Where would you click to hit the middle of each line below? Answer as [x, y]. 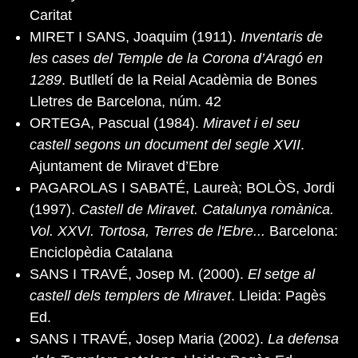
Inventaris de [280, 36]
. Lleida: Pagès [278, 295]
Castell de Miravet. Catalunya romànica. [207, 209]
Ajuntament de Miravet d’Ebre [124, 166]
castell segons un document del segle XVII [165, 144]
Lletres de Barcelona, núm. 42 [125, 101]
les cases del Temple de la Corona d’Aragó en [176, 58]
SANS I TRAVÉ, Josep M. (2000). [137, 274]
